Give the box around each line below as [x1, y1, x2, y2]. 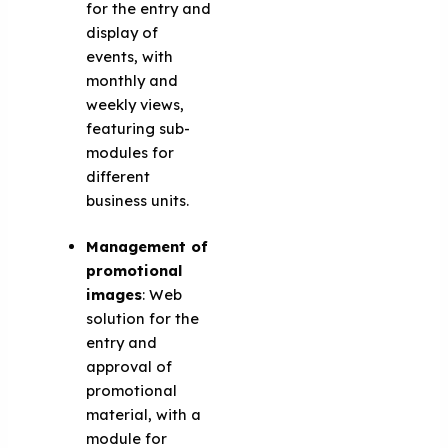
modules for [86, 143, 175, 163]
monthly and [86, 71, 179, 91]
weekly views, [86, 95, 185, 115]
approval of [86, 357, 173, 377]
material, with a [86, 405, 202, 425]
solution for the [86, 309, 200, 329]
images [86, 285, 143, 305]
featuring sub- [86, 119, 191, 139]
